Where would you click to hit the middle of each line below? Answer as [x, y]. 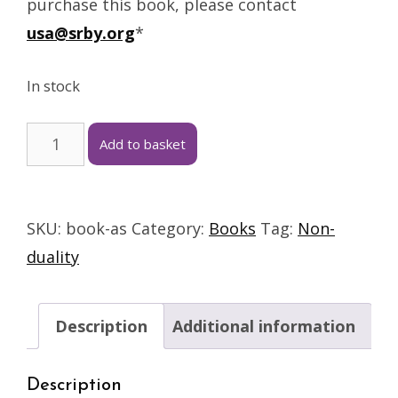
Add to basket [143, 143]
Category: [170, 228]
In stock [53, 86]
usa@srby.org [81, 33]
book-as [96, 228]
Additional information [264, 326]
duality [53, 256]
